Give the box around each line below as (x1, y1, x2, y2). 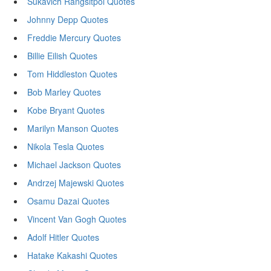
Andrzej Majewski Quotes (27, 177, 124, 189)
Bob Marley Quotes (27, 86, 101, 98)
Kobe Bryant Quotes (27, 104, 105, 116)
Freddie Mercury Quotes (27, 31, 121, 44)
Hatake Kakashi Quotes (27, 249, 117, 261)
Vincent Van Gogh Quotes (27, 213, 126, 225)
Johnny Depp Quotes (27, 13, 108, 25)
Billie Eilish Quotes (27, 50, 97, 62)
